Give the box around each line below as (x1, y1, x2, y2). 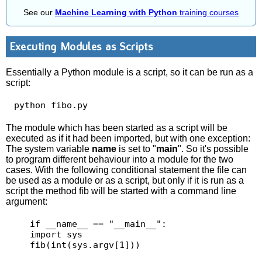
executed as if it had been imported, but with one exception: (6, 133, 251, 143)
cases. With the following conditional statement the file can (6, 164, 247, 175)
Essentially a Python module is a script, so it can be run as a (6, 67, 254, 77)
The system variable (6, 143, 92, 154)
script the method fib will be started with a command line (6, 185, 237, 196)
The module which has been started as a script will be (6, 122, 228, 133)
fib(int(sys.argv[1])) (29, 240, 146, 251)
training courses (177, 8, 239, 18)
